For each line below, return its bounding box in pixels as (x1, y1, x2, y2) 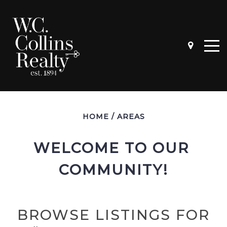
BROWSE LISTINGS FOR (17, 206, 210, 223)
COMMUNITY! (59, 161, 168, 178)
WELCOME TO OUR (33, 139, 189, 157)
